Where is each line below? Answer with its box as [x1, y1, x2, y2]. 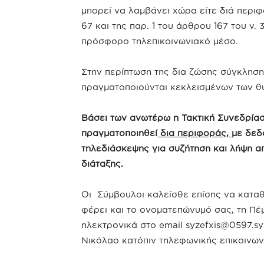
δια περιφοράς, [157, 128, 232, 138]
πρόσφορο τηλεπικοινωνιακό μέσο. [81, 36, 238, 46]
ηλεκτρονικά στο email [81, 220, 186, 230]
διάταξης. [81, 159, 123, 169]
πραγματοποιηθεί [81, 128, 157, 138]
